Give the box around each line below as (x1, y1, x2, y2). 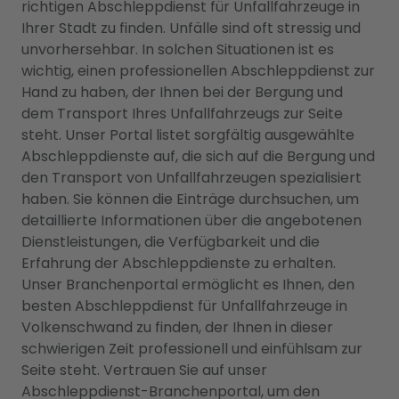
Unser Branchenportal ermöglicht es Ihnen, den (21, 274, 354, 295)
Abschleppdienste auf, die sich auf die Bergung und (21, 146, 375, 167)
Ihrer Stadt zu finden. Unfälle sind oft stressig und (21, 18, 361, 38)
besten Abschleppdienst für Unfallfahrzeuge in (21, 296, 347, 316)
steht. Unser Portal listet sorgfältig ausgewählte (21, 125, 354, 145)
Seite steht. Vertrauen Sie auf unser (21, 360, 267, 380)
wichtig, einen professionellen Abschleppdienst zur (21, 61, 375, 81)
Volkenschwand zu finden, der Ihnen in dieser (21, 317, 333, 338)
